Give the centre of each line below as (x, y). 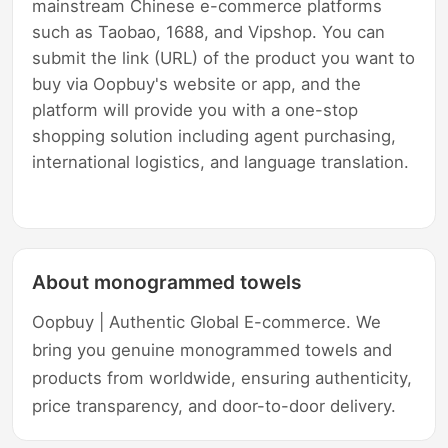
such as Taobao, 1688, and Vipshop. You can (209, 32)
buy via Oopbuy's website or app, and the (197, 84)
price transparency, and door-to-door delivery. (214, 406)
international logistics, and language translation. (221, 162)
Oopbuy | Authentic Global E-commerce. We (207, 322)
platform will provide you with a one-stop (195, 110)
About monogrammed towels (167, 282)
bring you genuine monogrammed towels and (212, 350)
